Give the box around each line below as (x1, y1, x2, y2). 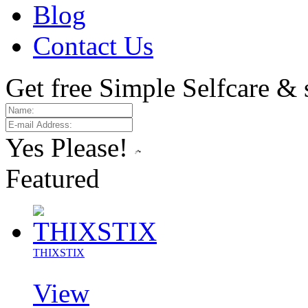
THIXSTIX (33, 246, 85, 258)
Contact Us (33, 30, 153, 60)
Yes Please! (5, 132, 128, 162)
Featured (5, 163, 100, 193)
